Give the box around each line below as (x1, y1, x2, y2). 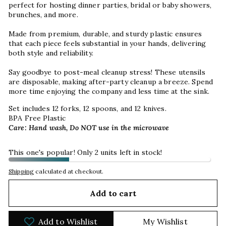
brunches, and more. (9, 10, 78, 19)
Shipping (9, 167, 34, 175)
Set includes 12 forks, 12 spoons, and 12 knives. (9, 104, 166, 113)
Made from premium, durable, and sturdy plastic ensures (9, 29, 202, 38)
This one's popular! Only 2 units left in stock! (9, 148, 162, 157)
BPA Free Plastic (9, 114, 66, 123)
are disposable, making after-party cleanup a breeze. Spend (9, 77, 213, 86)
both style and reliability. (9, 48, 93, 58)
